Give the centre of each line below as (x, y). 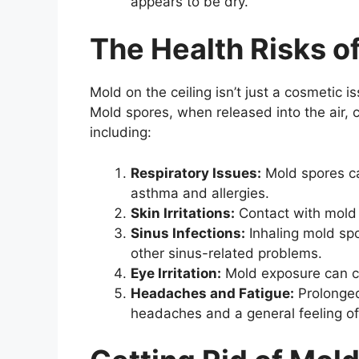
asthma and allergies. (200, 193)
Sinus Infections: (188, 233)
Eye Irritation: (176, 273)
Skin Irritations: (183, 213)
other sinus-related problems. (226, 253)
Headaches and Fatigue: (212, 293)
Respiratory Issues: (196, 173)
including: (121, 133)
